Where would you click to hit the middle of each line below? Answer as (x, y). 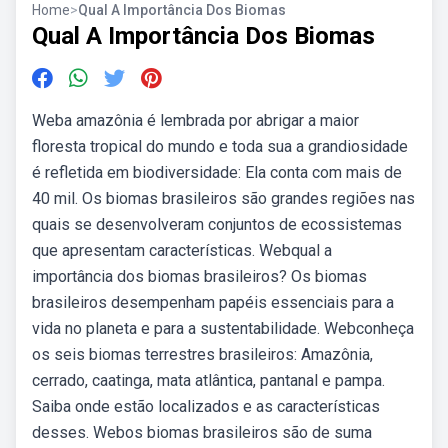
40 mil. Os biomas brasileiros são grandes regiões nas (223, 198)
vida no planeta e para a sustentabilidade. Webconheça (223, 328)
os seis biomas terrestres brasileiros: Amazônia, (202, 354)
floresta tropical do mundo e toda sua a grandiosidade (220, 146)
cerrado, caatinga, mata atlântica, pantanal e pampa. (208, 380)
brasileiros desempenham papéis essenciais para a (213, 302)
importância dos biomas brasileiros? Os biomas (199, 276)
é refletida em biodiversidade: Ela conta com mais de (217, 172)
